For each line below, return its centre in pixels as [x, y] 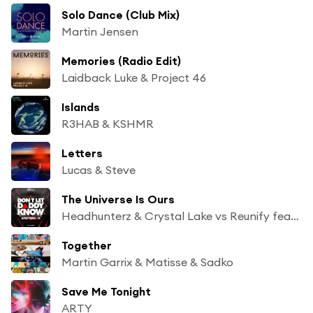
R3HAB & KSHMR [108, 123]
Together [87, 245]
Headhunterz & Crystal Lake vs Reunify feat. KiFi [295, 216]
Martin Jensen [100, 31]
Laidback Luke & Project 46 [134, 77]
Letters [82, 153]
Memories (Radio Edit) [121, 60]
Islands [81, 107]
